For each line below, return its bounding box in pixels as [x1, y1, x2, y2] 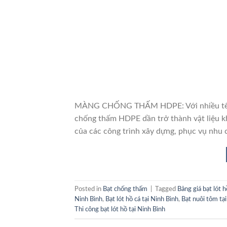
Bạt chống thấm [103, 186, 147, 193]
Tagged [155, 186, 177, 193]
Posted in [74, 186, 103, 193]
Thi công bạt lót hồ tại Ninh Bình [74, 206, 165, 213]
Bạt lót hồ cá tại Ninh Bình [105, 196, 178, 203]
